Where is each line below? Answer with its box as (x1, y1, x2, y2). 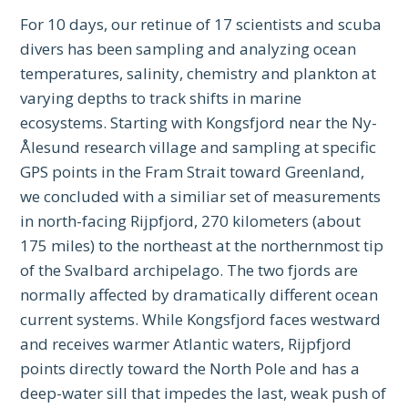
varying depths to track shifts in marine (20, 87, 302, 109)
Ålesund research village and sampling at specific (20, 137, 377, 158)
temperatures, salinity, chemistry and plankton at (20, 63, 377, 85)
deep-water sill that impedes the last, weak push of (20, 382, 387, 404)
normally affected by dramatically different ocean (20, 284, 379, 306)
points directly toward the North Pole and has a (20, 358, 361, 380)
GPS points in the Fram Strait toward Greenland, (20, 161, 365, 183)
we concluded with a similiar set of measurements (20, 186, 382, 208)
